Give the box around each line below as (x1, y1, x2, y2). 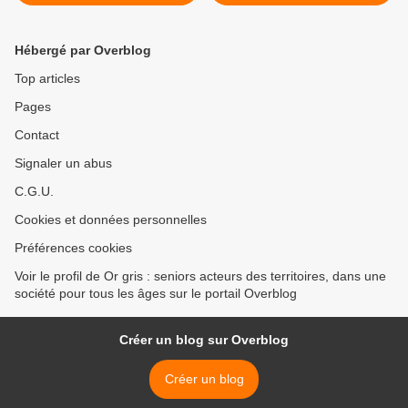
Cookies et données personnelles (15, 212, 207, 227)
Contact (15, 127, 59, 142)
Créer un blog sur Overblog (119, 332, 289, 347)
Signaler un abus (15, 156, 112, 170)
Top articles (15, 71, 80, 86)
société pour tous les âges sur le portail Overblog (15, 286, 297, 301)
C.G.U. (15, 184, 54, 199)
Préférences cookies (15, 240, 132, 255)
